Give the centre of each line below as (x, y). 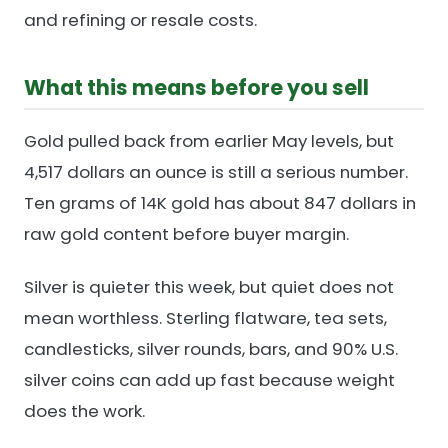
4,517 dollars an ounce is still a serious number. (216, 171)
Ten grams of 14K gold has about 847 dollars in (220, 202)
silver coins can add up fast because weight (209, 379)
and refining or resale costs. (140, 19)
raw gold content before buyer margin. (186, 233)
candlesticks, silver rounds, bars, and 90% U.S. (211, 348)
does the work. (84, 410)
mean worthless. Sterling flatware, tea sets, (205, 317)
